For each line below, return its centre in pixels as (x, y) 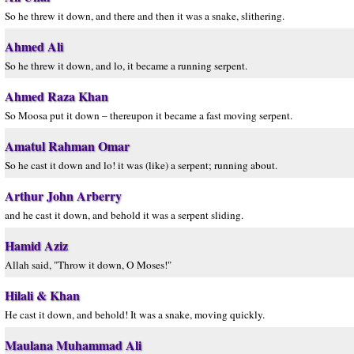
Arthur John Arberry (63, 196)
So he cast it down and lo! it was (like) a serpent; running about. (141, 165)
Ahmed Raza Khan (56, 96)
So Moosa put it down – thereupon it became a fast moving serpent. (149, 115)
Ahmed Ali (34, 46)
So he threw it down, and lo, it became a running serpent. (126, 66)
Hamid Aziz (36, 245)
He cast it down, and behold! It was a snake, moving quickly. (135, 314)
